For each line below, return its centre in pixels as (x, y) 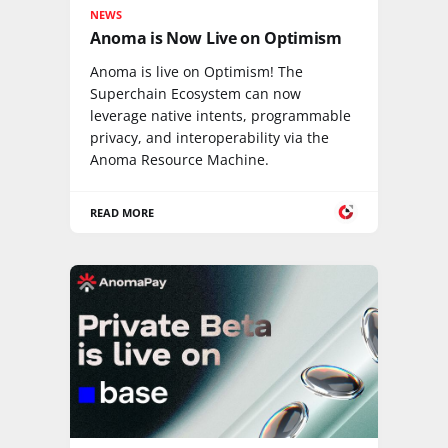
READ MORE (122, 212)
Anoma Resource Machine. (179, 159)
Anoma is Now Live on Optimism (216, 37)
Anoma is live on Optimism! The (196, 71)
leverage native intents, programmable (220, 115)
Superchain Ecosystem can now (195, 93)
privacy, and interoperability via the (209, 137)
